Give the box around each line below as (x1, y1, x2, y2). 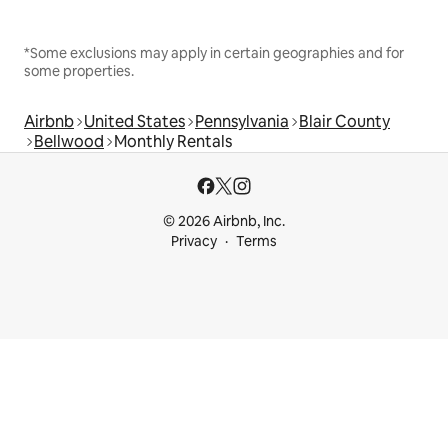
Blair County (299, 110, 390, 132)
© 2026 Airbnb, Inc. (163, 212, 285, 230)
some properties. (24, 61, 134, 80)
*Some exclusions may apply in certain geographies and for (24, 43, 404, 62)
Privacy (171, 232, 217, 250)
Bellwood (34, 130, 104, 152)
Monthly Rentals (114, 130, 232, 152)
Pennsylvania (195, 110, 289, 132)
